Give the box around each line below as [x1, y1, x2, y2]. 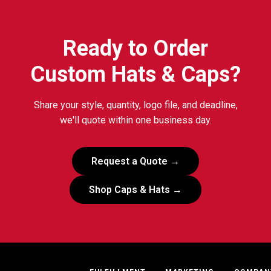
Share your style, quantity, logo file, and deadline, [33, 99, 238, 111]
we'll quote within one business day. [59, 114, 212, 126]
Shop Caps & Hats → [89, 184, 182, 195]
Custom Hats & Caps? [30, 62, 241, 87]
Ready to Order [63, 36, 208, 61]
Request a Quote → [91, 155, 180, 167]
